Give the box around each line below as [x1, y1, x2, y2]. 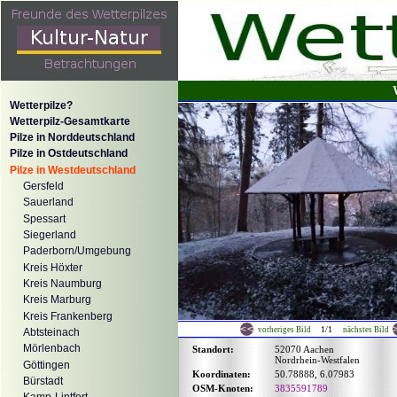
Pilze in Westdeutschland [10, 163, 136, 176]
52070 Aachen [275, 344, 334, 354]
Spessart [23, 212, 66, 225]
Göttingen [23, 358, 70, 371]
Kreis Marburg [23, 293, 91, 307]
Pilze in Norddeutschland [10, 131, 135, 144]
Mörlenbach [23, 342, 81, 355]
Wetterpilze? [10, 98, 73, 112]
